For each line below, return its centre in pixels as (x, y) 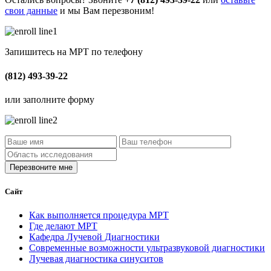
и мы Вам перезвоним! (106, 11)
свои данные (31, 11)
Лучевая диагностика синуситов (96, 259)
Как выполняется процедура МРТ (99, 215)
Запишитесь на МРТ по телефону (74, 52)
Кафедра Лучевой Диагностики (94, 237)
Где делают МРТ (63, 226)
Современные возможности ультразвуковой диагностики (147, 248)
